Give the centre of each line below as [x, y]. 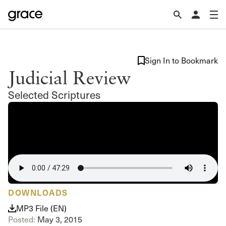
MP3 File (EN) [41, 208]
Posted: [22, 219]
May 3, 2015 [59, 219]
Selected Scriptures [54, 95]
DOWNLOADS [38, 192]
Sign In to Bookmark [181, 60]
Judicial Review [70, 77]
